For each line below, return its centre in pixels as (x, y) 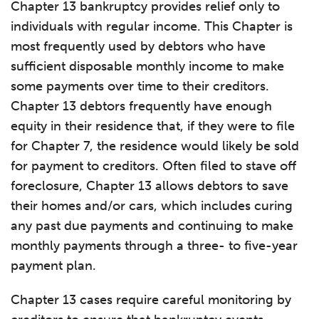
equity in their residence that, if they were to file (153, 126)
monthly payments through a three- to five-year (154, 246)
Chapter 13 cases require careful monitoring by (151, 300)
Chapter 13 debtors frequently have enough (141, 106)
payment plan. (53, 266)
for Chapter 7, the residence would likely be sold (155, 146)
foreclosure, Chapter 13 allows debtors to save (150, 186)
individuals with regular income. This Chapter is (152, 26)
